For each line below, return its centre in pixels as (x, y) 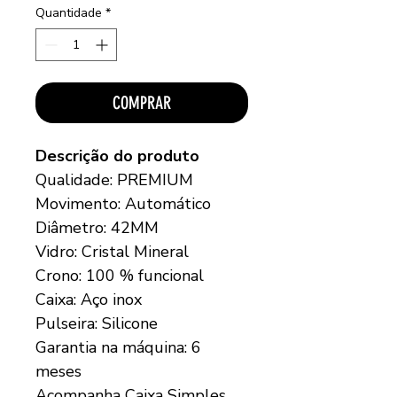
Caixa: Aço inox (89, 299)
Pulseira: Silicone (97, 323)
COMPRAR (142, 102)
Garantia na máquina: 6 (118, 347)
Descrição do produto (117, 156)
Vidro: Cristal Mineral (112, 251)
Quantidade (69, 12)
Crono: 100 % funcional (120, 275)
